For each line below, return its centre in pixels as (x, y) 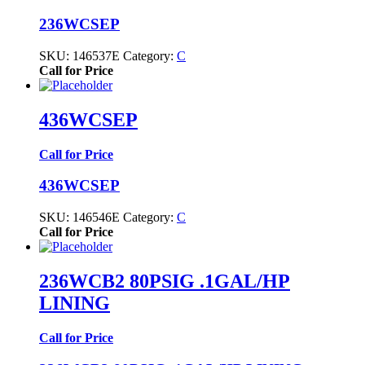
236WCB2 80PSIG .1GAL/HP (165, 281)
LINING (75, 303)
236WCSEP (79, 24)
